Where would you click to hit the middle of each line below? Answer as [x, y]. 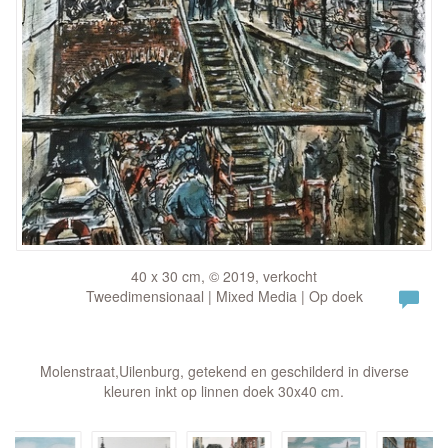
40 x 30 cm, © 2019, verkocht [224, 276]
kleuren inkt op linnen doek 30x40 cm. [224, 391]
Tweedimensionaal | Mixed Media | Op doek [224, 296]
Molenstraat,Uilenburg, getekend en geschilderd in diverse [224, 371]
